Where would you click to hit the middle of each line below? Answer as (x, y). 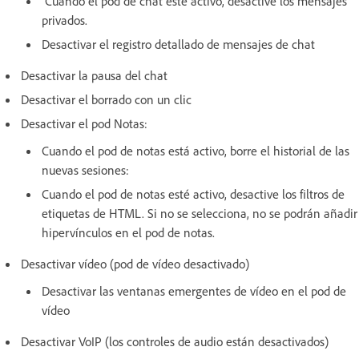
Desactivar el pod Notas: (86, 123)
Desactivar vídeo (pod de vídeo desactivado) (135, 263)
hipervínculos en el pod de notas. (128, 232)
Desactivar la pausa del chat (94, 75)
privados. (65, 20)
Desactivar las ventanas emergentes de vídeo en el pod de (194, 290)
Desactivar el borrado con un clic (106, 99)
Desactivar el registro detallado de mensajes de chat (178, 44)
